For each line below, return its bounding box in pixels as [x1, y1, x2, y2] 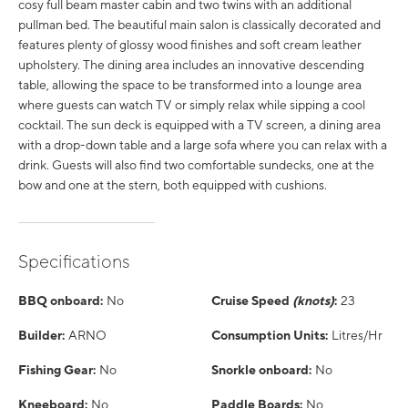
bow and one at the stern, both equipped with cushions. [18, 178, 327, 193]
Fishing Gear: [18, 362, 96, 378]
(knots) [292, 293, 334, 309]
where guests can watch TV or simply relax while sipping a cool [18, 97, 365, 113]
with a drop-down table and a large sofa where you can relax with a [18, 138, 387, 153]
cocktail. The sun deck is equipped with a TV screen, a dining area [18, 117, 381, 133]
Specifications [18, 250, 130, 272]
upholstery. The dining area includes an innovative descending [18, 57, 364, 73]
